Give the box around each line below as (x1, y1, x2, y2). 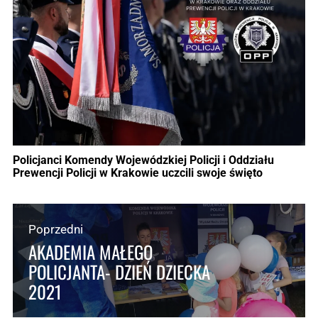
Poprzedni (28, 221, 83, 236)
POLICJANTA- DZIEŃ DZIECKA (28, 258, 210, 285)
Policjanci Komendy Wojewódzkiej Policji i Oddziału (13, 153, 274, 167)
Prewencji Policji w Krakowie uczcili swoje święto (13, 165, 263, 180)
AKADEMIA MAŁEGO (28, 238, 153, 265)
